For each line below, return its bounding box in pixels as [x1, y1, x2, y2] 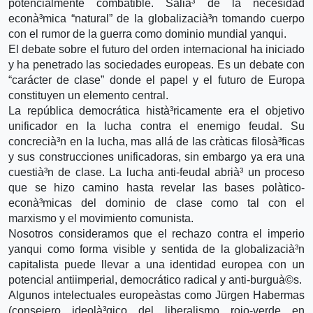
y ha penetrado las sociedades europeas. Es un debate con [8, 58, 305, 71]
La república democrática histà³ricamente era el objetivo [8, 104, 305, 117]
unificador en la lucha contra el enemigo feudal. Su [8, 119, 305, 132]
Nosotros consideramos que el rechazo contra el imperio [8, 227, 305, 240]
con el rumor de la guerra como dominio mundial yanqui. [8, 27, 286, 40]
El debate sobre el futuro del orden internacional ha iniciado [8, 43, 305, 55]
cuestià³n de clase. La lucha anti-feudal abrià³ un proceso [8, 166, 305, 178]
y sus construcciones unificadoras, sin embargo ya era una [8, 150, 305, 163]
